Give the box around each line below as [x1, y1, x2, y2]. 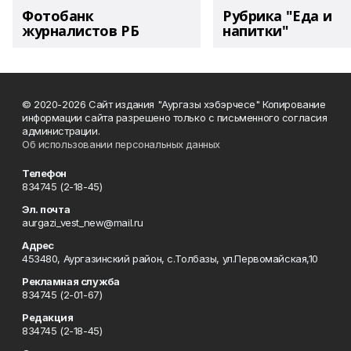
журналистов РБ [22, 21, 139, 40]
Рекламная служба [22, 275, 120, 288]
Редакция [22, 311, 74, 324]
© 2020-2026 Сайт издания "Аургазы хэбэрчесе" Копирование [22, 98, 326, 110]
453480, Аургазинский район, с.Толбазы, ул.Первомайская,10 [22, 252, 319, 265]
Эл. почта [22, 203, 71, 215]
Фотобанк [22, 6, 94, 25]
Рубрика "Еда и [223, 6, 332, 25]
